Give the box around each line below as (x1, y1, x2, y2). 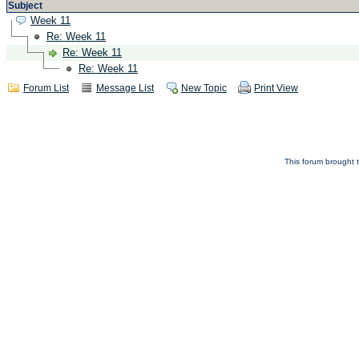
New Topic (181, 83, 227, 94)
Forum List (23, 83, 69, 94)
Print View (254, 83, 298, 94)
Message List (96, 83, 154, 94)
